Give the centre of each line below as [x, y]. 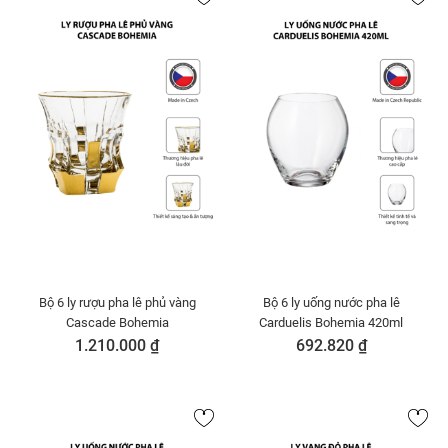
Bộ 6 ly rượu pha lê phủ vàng [117, 302]
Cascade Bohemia [117, 322]
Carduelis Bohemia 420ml [331, 322]
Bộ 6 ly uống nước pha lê [331, 302]
